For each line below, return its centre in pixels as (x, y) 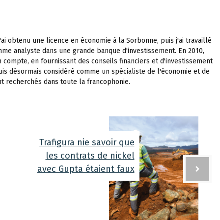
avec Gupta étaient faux (86, 169)
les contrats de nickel (90, 155)
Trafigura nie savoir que (87, 142)
